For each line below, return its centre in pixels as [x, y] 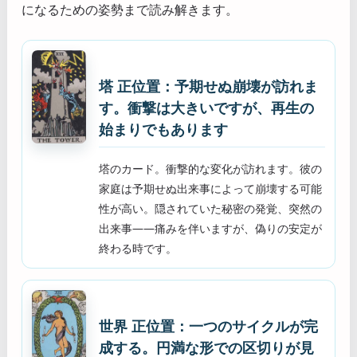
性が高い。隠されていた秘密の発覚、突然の [210, 209]
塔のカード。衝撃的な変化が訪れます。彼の [210, 169]
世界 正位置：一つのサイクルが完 [208, 326]
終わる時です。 [138, 249]
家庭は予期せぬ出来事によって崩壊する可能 [210, 189]
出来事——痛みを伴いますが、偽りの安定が [210, 229]
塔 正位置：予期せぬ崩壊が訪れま [208, 86]
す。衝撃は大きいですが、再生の [206, 108]
